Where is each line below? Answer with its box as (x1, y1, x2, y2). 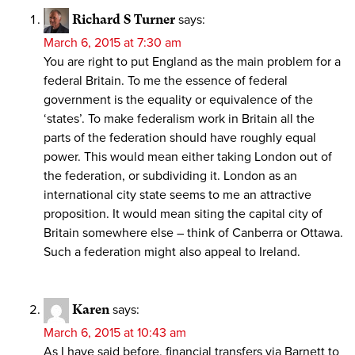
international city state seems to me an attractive (44, 187, 311, 204)
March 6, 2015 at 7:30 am (44, 35, 181, 52)
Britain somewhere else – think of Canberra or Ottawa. (44, 225, 343, 242)
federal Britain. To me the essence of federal (44, 73, 288, 90)
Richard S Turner (72, 12, 175, 28)
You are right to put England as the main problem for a (44, 54, 341, 71)
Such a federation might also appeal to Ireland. (44, 244, 300, 261)
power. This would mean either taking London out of (44, 149, 332, 166)
